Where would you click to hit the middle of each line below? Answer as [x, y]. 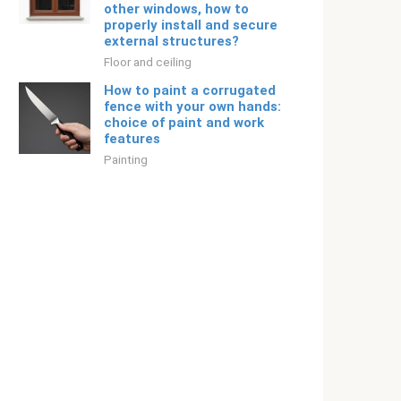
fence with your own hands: [192, 107]
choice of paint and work [184, 123]
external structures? [171, 41]
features [132, 139]
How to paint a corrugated [190, 90]
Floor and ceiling [148, 62]
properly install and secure [191, 25]
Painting [126, 159]
